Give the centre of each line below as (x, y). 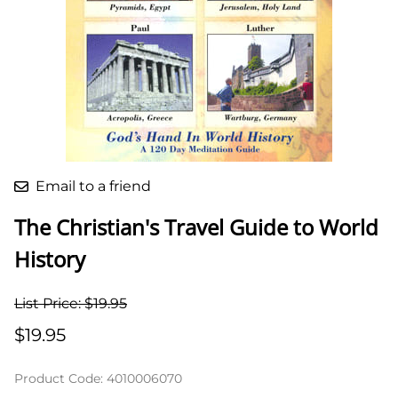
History (50, 259)
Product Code (57, 379)
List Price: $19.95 (71, 304)
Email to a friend (93, 187)
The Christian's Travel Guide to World (196, 227)
